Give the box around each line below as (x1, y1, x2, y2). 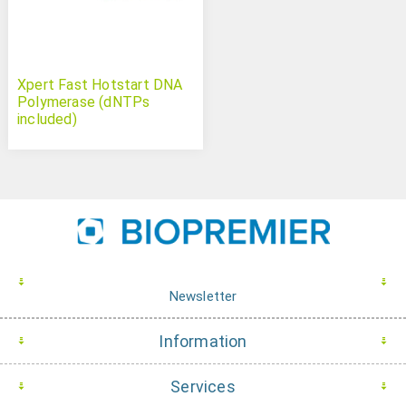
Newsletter (169, 287, 237, 304)
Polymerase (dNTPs (16, 93, 150, 111)
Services (170, 376, 236, 396)
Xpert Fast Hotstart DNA (16, 76, 183, 94)
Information (159, 331, 247, 351)
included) (16, 111, 77, 129)
